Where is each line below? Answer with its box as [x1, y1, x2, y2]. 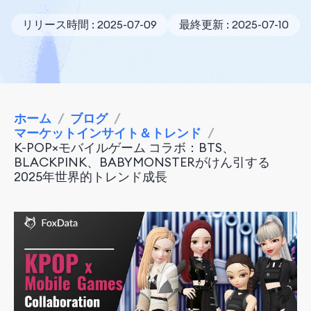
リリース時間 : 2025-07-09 [22, 17, 157, 31]
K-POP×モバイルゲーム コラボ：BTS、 [14, 140, 235, 155]
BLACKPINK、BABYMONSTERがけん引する [14, 154, 270, 170]
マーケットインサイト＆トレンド [14, 125, 201, 141]
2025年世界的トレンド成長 [14, 169, 167, 185]
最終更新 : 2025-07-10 [179, 17, 289, 31]
